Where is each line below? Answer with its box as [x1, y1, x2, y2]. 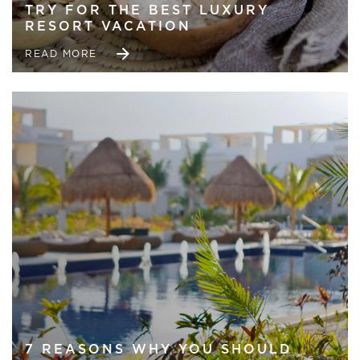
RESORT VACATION [25, 20, 191, 34]
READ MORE [25, 48, 97, 59]
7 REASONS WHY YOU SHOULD [25, 343, 292, 357]
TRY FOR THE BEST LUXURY [25, 4, 269, 18]
